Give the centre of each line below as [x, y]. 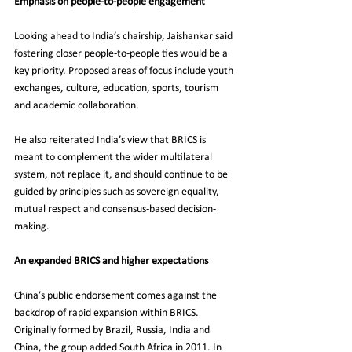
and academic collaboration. [77, 106]
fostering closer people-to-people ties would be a [122, 54]
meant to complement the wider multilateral [114, 158]
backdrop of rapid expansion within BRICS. [108, 313]
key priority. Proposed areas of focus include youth [125, 71]
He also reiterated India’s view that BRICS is [111, 141]
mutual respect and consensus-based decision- [115, 210]
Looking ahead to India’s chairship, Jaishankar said [125, 37]
